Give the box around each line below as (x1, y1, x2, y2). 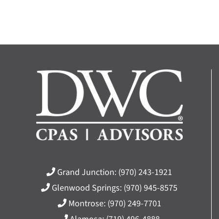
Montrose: (66, 197, 108, 210)
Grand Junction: (55, 166, 118, 178)
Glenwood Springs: (50, 181, 124, 194)
